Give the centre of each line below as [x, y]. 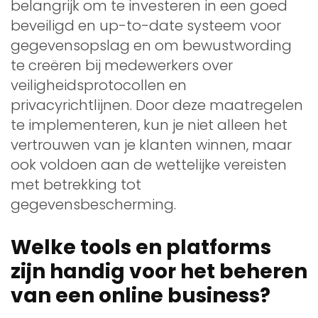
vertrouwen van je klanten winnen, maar [151, 144]
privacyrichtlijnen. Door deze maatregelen [157, 105]
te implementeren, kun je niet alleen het [149, 125]
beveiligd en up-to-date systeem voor [146, 25]
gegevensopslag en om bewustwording [151, 45]
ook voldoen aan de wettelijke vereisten [149, 164]
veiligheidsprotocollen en [99, 85]
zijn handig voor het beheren [159, 271]
